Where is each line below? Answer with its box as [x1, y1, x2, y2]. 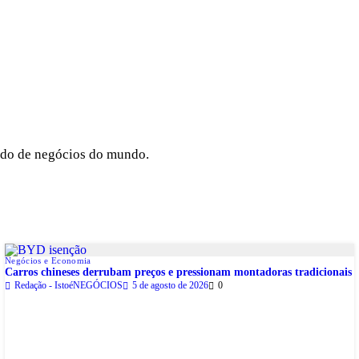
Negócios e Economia [5, 256, 91, 266]
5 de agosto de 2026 [132, 280, 208, 292]
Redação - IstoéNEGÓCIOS [14, 280, 123, 292]
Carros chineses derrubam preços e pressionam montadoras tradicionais [5, 266, 352, 279]
